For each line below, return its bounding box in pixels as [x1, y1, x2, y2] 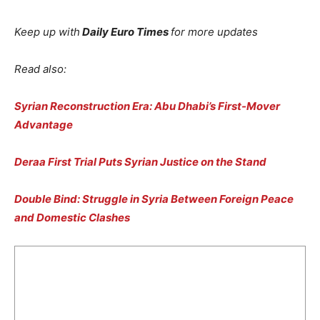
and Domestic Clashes [14, 210, 130, 224]
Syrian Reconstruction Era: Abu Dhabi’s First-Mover [14, 99, 280, 113]
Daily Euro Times [80, 24, 171, 39]
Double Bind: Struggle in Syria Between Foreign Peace [14, 191, 294, 206]
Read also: [14, 61, 66, 76]
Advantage [14, 117, 73, 131]
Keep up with [14, 24, 80, 39]
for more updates [171, 24, 258, 39]
